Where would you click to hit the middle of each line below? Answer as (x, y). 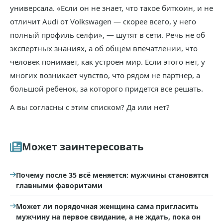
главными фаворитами (59, 185)
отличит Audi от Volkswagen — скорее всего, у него (103, 21)
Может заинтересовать (83, 146)
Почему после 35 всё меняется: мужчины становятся (112, 175)
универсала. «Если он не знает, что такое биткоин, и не (111, 8)
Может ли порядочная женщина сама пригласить (107, 206)
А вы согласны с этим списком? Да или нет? (90, 107)
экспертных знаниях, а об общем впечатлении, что (104, 48)
